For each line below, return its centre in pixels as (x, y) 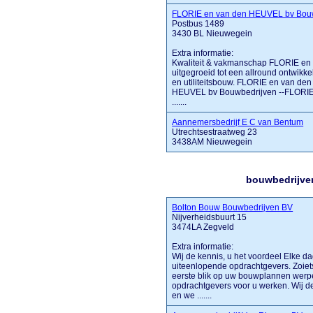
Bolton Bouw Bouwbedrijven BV (233, 208)
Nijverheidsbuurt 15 (210, 217)
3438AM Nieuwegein (212, 142)
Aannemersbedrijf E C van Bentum (238, 122)
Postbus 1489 (198, 24)
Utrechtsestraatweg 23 (215, 132)
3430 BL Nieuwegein (212, 34)
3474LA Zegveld (203, 227)
